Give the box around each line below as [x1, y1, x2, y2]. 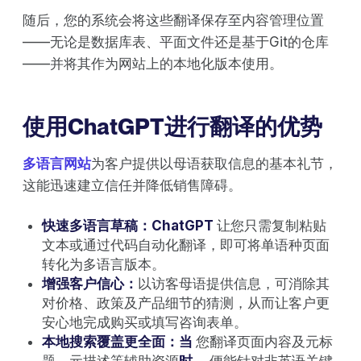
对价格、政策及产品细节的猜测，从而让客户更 [42, 294, 330, 311]
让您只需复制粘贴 [217, 217, 326, 234]
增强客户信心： [42, 275, 138, 292]
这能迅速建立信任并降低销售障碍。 [23, 176, 242, 193]
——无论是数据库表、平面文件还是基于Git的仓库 [23, 33, 329, 50]
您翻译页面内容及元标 [196, 333, 333, 350]
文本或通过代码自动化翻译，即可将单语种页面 [42, 236, 330, 253]
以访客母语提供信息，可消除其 [138, 275, 330, 292]
